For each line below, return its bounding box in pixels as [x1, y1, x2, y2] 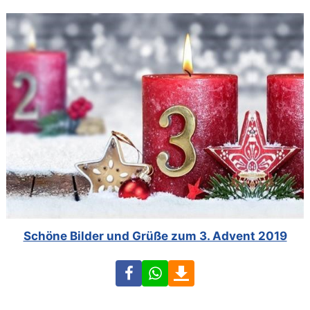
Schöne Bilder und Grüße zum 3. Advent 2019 [23, 229, 287, 244]
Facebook [141, 262, 196, 277]
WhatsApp [167, 262, 225, 277]
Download [194, 262, 250, 277]
